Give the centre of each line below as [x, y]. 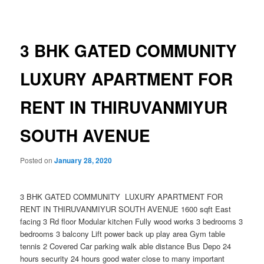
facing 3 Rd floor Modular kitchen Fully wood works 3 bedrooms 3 [132, 222]
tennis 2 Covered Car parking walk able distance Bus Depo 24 [126, 246]
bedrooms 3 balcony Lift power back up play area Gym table [123, 234]
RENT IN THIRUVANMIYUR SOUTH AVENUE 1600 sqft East [126, 209]
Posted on [37, 160]
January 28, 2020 [83, 160]
